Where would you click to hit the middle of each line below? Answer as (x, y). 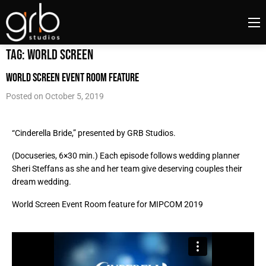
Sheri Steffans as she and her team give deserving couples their (127, 169)
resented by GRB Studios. (129, 133)
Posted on (26, 96)
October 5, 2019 (75, 96)
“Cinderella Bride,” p (47, 133)
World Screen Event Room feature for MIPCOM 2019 (107, 204)
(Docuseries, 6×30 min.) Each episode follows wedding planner (126, 156)
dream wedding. (42, 182)
